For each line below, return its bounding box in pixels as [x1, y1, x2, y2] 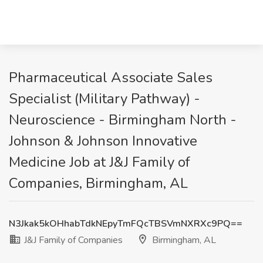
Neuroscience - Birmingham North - [9, 110, 237, 129]
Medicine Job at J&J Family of [9, 153, 190, 171]
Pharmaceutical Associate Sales [9, 68, 213, 87]
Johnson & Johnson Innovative [9, 131, 197, 150]
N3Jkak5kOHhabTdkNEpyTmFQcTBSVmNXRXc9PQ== [9, 217, 242, 230]
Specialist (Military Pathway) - [9, 89, 200, 108]
